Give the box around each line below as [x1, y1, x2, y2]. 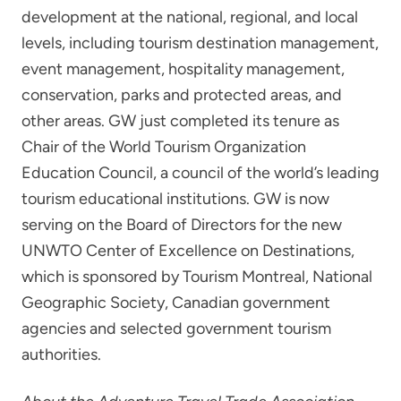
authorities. [21, 344, 101, 364]
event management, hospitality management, [21, 58, 345, 79]
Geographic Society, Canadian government [21, 292, 330, 312]
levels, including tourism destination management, [21, 32, 379, 53]
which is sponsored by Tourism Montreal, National [21, 266, 372, 286]
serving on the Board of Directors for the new [21, 214, 342, 235]
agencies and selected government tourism [21, 318, 331, 338]
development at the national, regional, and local [21, 6, 358, 27]
